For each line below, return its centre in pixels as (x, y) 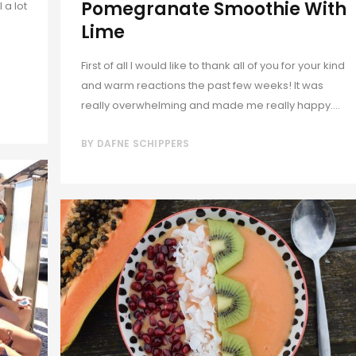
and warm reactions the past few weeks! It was (202, 85)
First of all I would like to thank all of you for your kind (213, 65)
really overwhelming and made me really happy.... (211, 105)
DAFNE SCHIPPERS (143, 143)
